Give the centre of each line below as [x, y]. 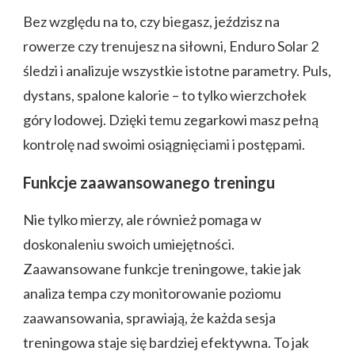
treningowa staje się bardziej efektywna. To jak [166, 343]
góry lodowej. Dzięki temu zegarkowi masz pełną [171, 120]
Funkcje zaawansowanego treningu [149, 183]
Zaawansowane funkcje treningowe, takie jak [162, 269]
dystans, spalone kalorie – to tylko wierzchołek [165, 95]
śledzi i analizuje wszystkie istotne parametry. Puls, [177, 71]
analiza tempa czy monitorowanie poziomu [152, 294]
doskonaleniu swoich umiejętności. [129, 244]
